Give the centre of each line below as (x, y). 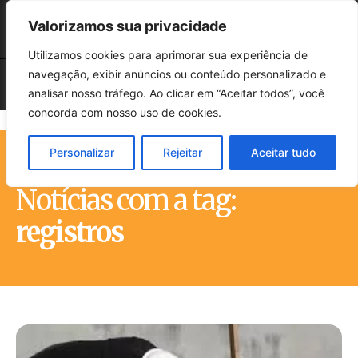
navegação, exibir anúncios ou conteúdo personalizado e (177, 74)
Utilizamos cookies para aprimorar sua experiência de (168, 55)
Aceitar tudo (283, 152)
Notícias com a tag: (126, 201)
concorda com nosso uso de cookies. (125, 112)
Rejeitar (182, 152)
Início (30, 175)
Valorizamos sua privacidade (127, 26)
